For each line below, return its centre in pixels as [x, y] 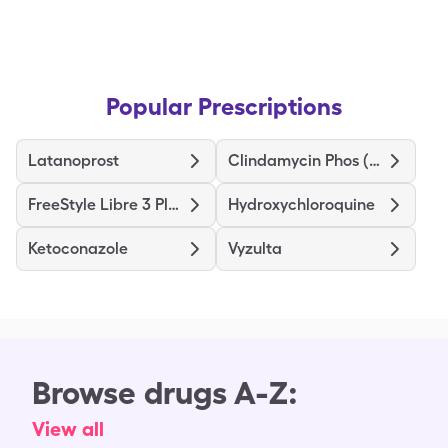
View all [68, 429]
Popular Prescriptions [224, 106]
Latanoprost [73, 160]
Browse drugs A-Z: [165, 392]
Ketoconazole [78, 248]
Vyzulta [255, 248]
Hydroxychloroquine [301, 204]
